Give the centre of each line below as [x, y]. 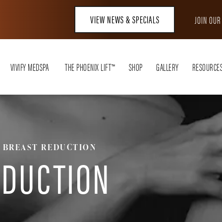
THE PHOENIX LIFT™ [90, 67]
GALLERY [167, 67]
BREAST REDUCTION [50, 147]
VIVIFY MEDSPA [29, 67]
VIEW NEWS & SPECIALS [125, 19]
